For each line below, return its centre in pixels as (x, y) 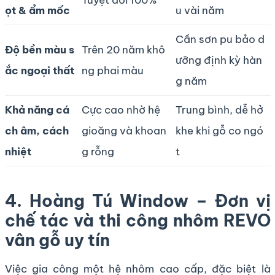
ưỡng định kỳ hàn (219, 60)
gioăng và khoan (124, 130)
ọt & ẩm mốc (37, 10)
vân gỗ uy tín (57, 240)
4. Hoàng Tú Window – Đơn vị (137, 200)
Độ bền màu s (39, 49)
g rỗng (98, 151)
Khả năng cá (37, 110)
